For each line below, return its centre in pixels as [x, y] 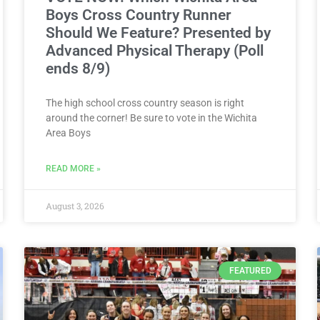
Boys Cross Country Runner [139, 15]
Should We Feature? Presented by [158, 32]
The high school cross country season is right [145, 102]
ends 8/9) [78, 68]
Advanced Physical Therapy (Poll [155, 50]
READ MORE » [73, 168]
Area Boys [68, 132]
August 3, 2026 [75, 205]
